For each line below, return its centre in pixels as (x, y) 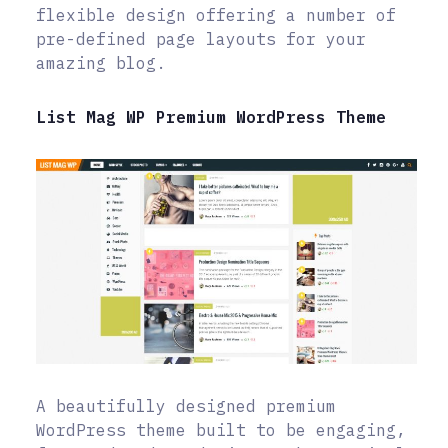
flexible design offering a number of (216, 14)
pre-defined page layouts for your (201, 38)
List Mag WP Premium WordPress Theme (211, 116)
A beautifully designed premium (186, 406)
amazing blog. (101, 62)
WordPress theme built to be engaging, (221, 430)
